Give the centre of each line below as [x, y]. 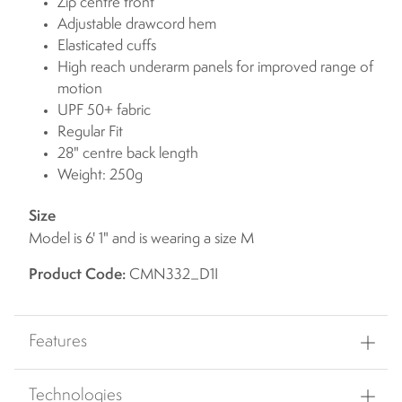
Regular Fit [90, 133]
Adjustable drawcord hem [137, 25]
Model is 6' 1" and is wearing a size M [141, 240]
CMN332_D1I [172, 275]
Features [58, 342]
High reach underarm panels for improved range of [215, 68]
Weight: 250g [100, 176]
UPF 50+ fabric [104, 111]
